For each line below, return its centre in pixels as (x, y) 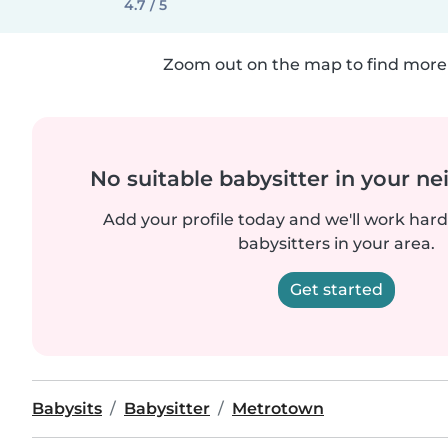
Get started (336, 289)
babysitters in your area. (336, 243)
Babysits (67, 408)
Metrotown (278, 408)
